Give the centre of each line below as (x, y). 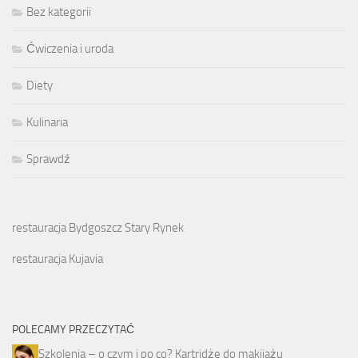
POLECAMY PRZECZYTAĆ (73, 330)
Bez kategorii (59, 12)
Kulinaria (47, 123)
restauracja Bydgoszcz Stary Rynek (98, 228)
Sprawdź (48, 159)
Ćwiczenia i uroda (70, 49)
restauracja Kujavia (58, 259)
